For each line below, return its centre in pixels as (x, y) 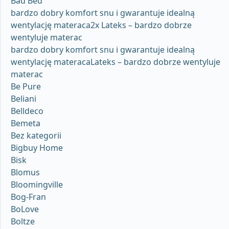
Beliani (24, 98)
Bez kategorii (36, 135)
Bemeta (26, 123)
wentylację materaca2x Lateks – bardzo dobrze (101, 25)
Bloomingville (37, 184)
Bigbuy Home (37, 147)
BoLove (25, 209)
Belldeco (27, 111)
